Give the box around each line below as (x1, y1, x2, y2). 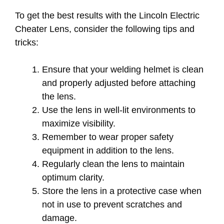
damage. (42, 212, 77, 223)
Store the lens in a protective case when (42, 185, 201, 196)
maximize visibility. (42, 118, 115, 128)
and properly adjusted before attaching (42, 77, 195, 88)
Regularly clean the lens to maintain (42, 158, 184, 169)
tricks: (15, 37, 38, 47)
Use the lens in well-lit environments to (42, 104, 195, 115)
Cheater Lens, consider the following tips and (15, 23, 194, 34)
